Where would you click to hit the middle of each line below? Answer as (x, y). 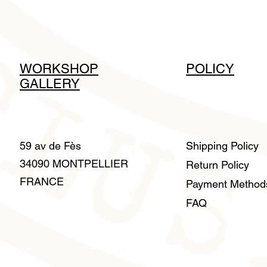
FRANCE (42, 181)
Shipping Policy (222, 146)
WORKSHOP (59, 69)
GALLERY (50, 84)
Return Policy (219, 165)
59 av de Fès (50, 146)
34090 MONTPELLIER (74, 164)
